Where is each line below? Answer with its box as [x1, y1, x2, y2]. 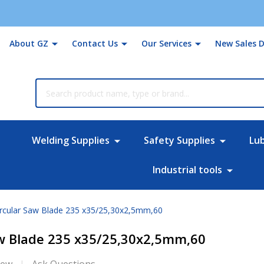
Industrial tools [153, 163, 223, 176]
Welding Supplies [31, 133, 110, 147]
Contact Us [72, 38, 118, 49]
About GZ [9, 38, 48, 49]
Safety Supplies [143, 133, 215, 147]
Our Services [141, 38, 192, 49]
